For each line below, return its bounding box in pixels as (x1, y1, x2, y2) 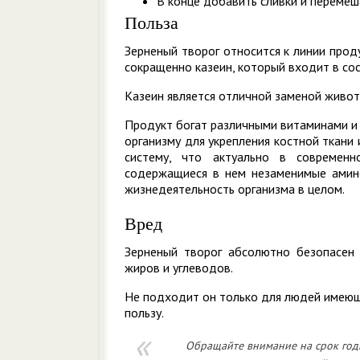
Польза (125, 13, 178, 33)
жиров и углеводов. (125, 260, 233, 276)
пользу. (125, 305, 164, 321)
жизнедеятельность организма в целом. (125, 181, 347, 197)
